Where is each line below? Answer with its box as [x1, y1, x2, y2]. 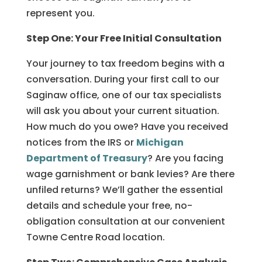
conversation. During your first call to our [26, 73, 219, 86]
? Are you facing [147, 151, 223, 165]
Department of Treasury [26, 151, 147, 165]
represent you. [26, 6, 95, 20]
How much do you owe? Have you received [26, 120, 228, 133]
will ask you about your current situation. [26, 104, 219, 118]
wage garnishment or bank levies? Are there [26, 167, 235, 181]
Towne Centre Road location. [26, 230, 165, 244]
